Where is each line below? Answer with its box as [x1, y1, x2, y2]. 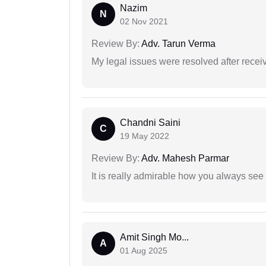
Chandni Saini [120, 118, 180, 128]
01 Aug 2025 [120, 246, 167, 256]
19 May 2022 [120, 131, 169, 141]
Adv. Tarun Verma [140, 39, 216, 49]
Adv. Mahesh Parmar [140, 153, 229, 164]
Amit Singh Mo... [120, 232, 189, 243]
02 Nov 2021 [120, 17, 168, 27]
